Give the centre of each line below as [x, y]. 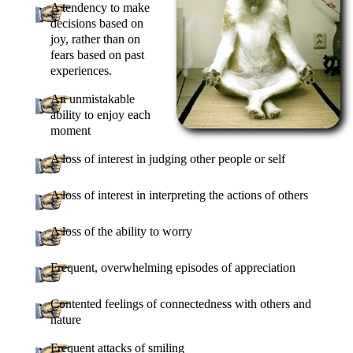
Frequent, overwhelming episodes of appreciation [173, 267]
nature [66, 319]
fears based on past [98, 54]
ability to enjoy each [101, 114]
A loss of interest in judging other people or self [168, 158]
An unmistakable [93, 98]
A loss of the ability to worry [122, 231]
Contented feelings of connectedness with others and [181, 303]
